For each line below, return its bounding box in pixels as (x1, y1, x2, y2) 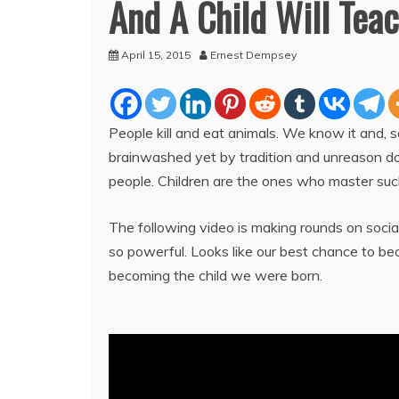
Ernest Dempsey (210, 47, 297, 61)
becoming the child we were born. (109, 265, 322, 284)
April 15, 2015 (121, 47, 191, 61)
